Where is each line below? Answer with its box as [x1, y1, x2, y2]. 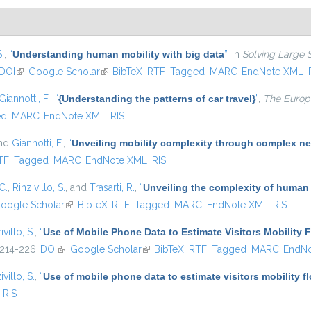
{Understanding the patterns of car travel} [58, 93, 255, 104]
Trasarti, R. [90, 182, 135, 193]
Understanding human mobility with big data [12, 49, 224, 60]
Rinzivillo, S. [12, 182, 65, 193]
